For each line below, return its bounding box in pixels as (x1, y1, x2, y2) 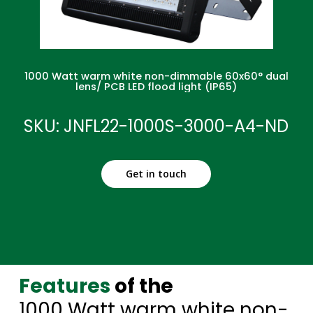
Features (18, 272, 110, 300)
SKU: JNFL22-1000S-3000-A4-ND (24, 115, 289, 138)
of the (110, 272, 173, 300)
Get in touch (126, 167, 187, 181)
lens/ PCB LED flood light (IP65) (75, 80, 238, 94)
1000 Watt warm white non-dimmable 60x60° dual (24, 69, 289, 84)
